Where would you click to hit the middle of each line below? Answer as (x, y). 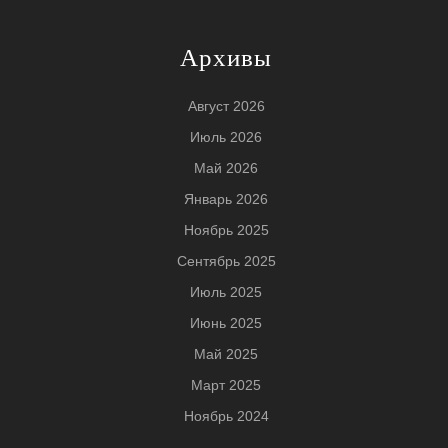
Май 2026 (226, 167)
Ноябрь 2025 (226, 229)
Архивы (226, 57)
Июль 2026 (226, 136)
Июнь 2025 (226, 322)
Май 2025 (226, 353)
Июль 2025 (226, 291)
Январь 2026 (226, 198)
